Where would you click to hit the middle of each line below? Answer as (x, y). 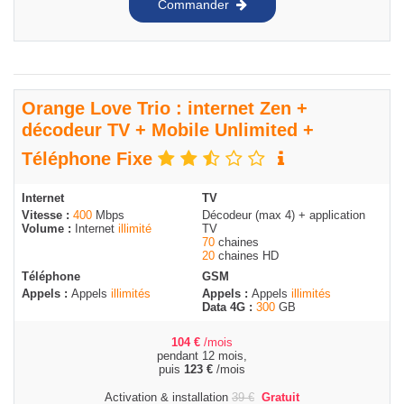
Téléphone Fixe (90, 159)
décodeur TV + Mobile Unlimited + (168, 130)
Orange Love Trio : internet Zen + (165, 109)
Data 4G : (229, 308)
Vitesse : (47, 216)
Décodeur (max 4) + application (284, 216)
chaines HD (247, 256)
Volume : (48, 229)
